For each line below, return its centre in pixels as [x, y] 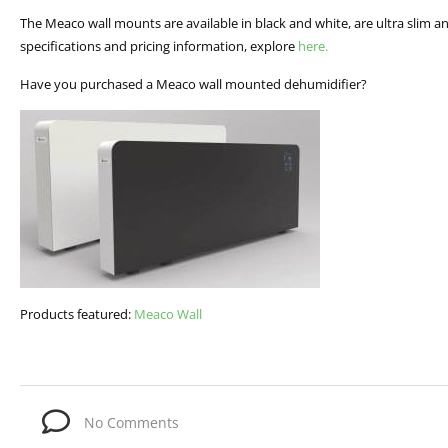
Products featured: [77, 313]
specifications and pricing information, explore [159, 46]
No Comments [131, 422]
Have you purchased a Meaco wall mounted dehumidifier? [193, 83]
